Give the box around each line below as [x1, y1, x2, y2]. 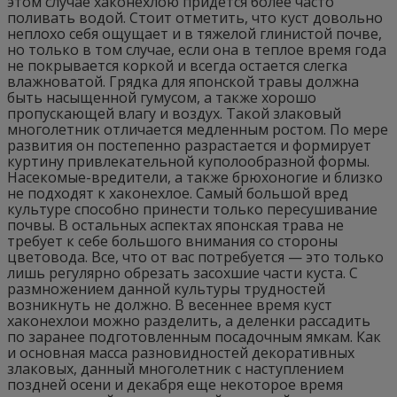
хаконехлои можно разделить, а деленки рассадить [7, 311, 370, 331]
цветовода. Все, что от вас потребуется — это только [7, 247, 384, 267]
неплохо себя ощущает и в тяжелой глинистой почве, [7, 24, 382, 43]
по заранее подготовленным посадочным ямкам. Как [7, 327, 381, 346]
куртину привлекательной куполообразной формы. [7, 152, 370, 171]
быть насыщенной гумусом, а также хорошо [7, 88, 316, 107]
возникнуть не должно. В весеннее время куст [7, 295, 332, 315]
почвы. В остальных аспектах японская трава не [7, 215, 344, 235]
